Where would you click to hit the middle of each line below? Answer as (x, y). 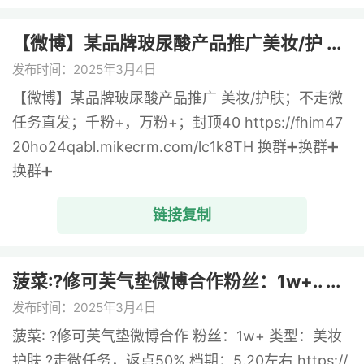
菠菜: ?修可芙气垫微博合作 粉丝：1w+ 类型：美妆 (178, 336)
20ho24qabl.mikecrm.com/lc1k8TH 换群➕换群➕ (176, 147)
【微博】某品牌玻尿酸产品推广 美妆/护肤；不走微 (178, 98)
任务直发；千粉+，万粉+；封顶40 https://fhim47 (178, 123)
